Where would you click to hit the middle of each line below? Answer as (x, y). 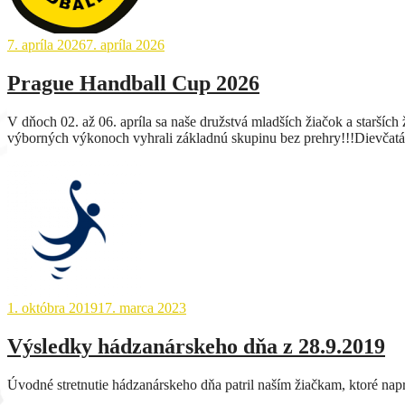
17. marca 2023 (142, 307)
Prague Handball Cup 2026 (133, 84)
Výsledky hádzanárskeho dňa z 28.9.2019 (196, 346)
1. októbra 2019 (52, 307)
